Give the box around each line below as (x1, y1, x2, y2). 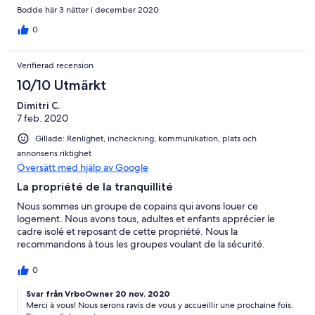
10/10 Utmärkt (17, 77, 106, 94)
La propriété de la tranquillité (17, 180, 173, 194)
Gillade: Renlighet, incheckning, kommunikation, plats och (35, 133, 257, 145)
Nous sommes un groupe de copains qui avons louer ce (17, 200, 258, 213)
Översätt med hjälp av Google (17, 161, 148, 174)
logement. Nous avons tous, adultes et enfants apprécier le (17, 212, 275, 226)
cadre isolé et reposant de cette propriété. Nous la (17, 225, 238, 238)
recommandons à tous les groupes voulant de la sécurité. (17, 238, 265, 251)
